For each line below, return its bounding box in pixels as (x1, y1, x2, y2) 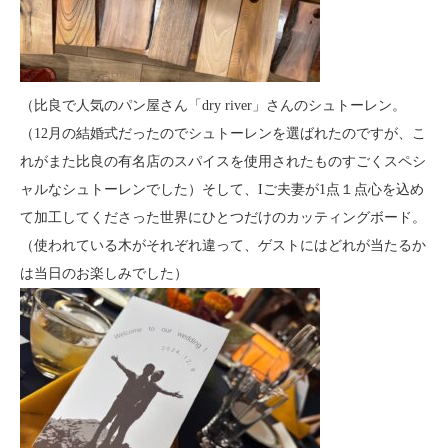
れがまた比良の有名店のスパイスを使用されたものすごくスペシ (20, 154, 426, 169)
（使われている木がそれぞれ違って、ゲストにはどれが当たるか (20, 238, 426, 253)
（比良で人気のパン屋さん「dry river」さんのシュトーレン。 (20, 98, 406, 113)
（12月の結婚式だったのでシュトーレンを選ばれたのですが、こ (20, 126, 426, 141)
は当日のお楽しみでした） (20, 266, 188, 281)
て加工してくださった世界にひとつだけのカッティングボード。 (20, 210, 426, 225)
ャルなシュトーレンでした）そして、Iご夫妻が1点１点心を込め (20, 182, 424, 197)
